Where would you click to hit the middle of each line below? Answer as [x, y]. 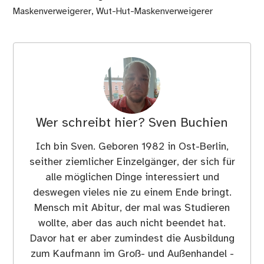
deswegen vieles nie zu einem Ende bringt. [132, 193]
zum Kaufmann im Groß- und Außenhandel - [132, 254]
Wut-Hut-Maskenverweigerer [155, 12]
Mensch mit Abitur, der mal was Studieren [132, 208]
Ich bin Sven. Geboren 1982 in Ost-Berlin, [132, 147]
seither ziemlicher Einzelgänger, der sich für [132, 162]
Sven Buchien [188, 123]
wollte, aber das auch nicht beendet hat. [132, 224]
